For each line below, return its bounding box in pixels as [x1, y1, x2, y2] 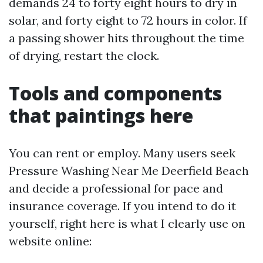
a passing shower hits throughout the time [9, 31, 244, 45]
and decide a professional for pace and [9, 181, 223, 195]
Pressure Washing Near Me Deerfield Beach [9, 163, 249, 178]
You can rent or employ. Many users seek [9, 146, 235, 160]
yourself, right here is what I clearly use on [9, 216, 245, 231]
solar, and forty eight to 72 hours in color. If [9, 13, 247, 28]
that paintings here [9, 103, 193, 128]
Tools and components [9, 80, 222, 106]
